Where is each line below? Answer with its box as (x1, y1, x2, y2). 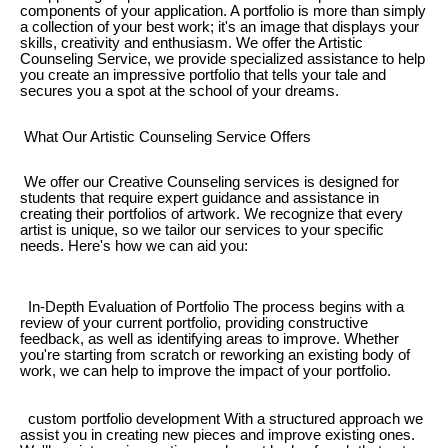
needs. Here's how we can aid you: (20, 237, 248, 254)
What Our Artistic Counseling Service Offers (20, 128, 311, 145)
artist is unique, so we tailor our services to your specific (20, 221, 384, 238)
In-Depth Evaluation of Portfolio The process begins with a (20, 299, 404, 316)
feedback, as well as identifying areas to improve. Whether (20, 331, 399, 348)
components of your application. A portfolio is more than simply (20, 3, 426, 20)
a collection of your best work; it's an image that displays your (20, 19, 419, 36)
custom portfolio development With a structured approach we (20, 411, 423, 428)
